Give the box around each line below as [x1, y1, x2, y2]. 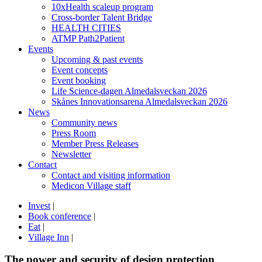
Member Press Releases [51, 138, 139, 149]
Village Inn [28, 232, 69, 242]
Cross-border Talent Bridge [51, 12, 152, 22]
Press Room [51, 127, 96, 138]
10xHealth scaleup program [51, 1, 153, 12]
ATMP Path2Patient [51, 33, 125, 43]
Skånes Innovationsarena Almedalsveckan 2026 [51, 96, 227, 106]
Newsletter [51, 149, 91, 159]
